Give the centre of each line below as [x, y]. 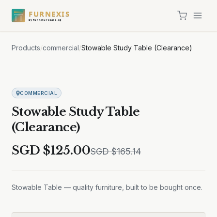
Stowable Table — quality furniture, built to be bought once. [107, 187]
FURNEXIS [49, 14]
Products [26, 48]
